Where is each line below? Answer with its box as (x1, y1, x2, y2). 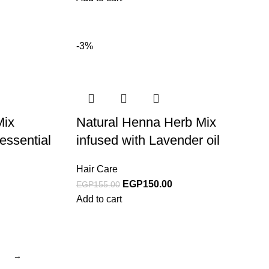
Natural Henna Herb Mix (76, 115, 216, 130)
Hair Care (76, 164, 118, 175)
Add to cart (76, 194, 122, 205)
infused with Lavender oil (76, 133, 220, 148)
